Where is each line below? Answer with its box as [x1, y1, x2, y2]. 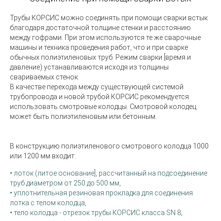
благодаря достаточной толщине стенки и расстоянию [10, 24, 191, 32]
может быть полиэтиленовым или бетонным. [10, 112, 157, 120]
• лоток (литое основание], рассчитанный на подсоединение [10, 169, 207, 177]
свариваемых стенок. [10, 73, 79, 81]
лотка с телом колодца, [10, 199, 86, 207]
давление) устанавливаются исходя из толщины [10, 63, 169, 71]
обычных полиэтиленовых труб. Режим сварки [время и [10, 53, 191, 61]
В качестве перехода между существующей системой [10, 83, 184, 91]
